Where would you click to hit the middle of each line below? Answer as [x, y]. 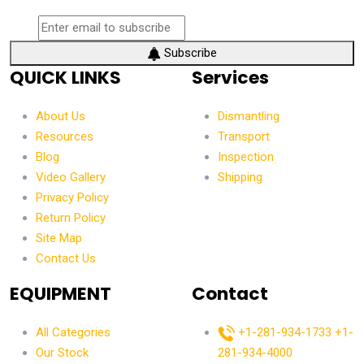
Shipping [240, 178]
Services [230, 78]
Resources [65, 137]
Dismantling [249, 117]
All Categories [73, 333]
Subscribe [188, 53]
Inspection [246, 157]
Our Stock [62, 353]
